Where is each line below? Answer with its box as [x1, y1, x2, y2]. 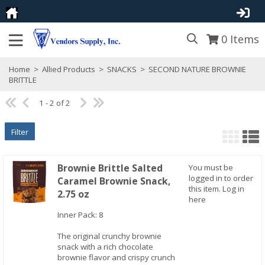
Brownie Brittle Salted [57, 161, 163, 174]
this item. [188, 183, 222, 194]
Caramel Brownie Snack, [57, 174, 171, 188]
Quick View [14, 218, 54, 229]
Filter [11, 127, 28, 138]
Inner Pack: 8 [57, 209, 104, 221]
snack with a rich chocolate [57, 241, 154, 253]
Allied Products [40, 64, 97, 75]
